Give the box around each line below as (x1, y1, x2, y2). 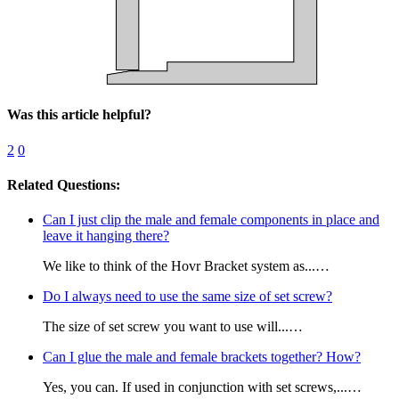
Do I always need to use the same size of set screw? (43, 289, 332, 305)
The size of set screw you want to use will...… (43, 319, 303, 335)
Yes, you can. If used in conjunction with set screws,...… (43, 379, 362, 395)
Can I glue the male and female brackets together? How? (43, 349, 361, 365)
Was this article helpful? (7, 107, 151, 123)
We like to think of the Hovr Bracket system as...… (43, 258, 330, 274)
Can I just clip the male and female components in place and (43, 212, 379, 228)
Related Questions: (7, 176, 120, 192)
